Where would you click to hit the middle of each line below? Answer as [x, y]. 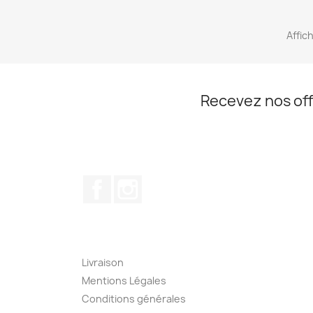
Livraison [103, 263]
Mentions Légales [124, 281]
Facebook [137, 183]
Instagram [169, 183]
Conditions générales [134, 299]
